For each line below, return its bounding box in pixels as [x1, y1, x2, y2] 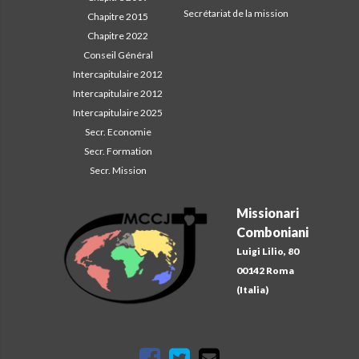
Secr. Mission [89, 164, 147, 176]
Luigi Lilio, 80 [236, 244, 300, 257]
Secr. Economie [84, 126, 151, 138]
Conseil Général [83, 49, 153, 61]
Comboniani [236, 224, 309, 240]
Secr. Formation [83, 145, 152, 157]
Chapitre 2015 [87, 10, 148, 22]
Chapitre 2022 [87, 30, 148, 42]
